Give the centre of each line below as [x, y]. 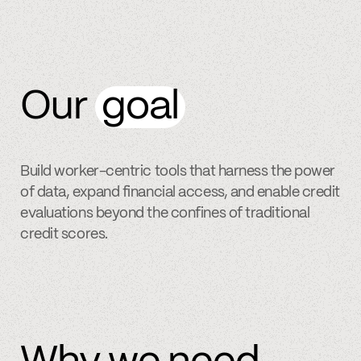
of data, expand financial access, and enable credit [180, 193]
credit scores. [64, 235]
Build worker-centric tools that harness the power [178, 172]
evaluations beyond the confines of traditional [165, 214]
